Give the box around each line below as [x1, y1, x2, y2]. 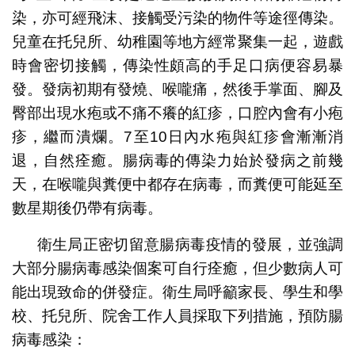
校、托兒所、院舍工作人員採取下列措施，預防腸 [11, 307, 344, 324]
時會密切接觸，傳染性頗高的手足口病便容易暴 [11, 56, 344, 74]
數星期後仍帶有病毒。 [11, 199, 162, 216]
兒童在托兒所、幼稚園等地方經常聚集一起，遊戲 [11, 32, 344, 50]
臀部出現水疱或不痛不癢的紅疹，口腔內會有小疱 [11, 104, 344, 121]
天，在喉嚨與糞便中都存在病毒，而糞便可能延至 [11, 175, 344, 193]
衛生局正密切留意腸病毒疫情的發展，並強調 [36, 235, 344, 253]
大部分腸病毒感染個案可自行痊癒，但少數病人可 [11, 259, 344, 277]
